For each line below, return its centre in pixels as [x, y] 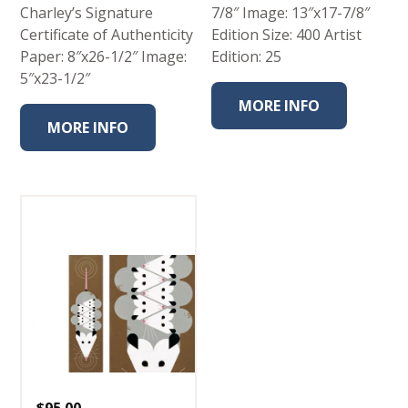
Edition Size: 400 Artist [287, 35]
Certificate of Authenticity [107, 35]
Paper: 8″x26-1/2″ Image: [104, 57]
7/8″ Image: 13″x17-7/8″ [291, 13]
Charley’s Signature [87, 13]
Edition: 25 [247, 57]
